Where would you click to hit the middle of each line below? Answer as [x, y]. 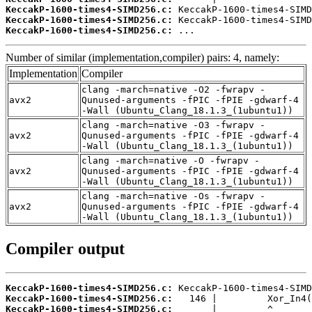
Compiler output [65, 249]
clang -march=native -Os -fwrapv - [173, 196]
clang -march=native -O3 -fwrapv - [173, 125]
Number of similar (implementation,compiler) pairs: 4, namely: [142, 58]
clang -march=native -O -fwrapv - [171, 161]
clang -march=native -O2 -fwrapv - [173, 90]
